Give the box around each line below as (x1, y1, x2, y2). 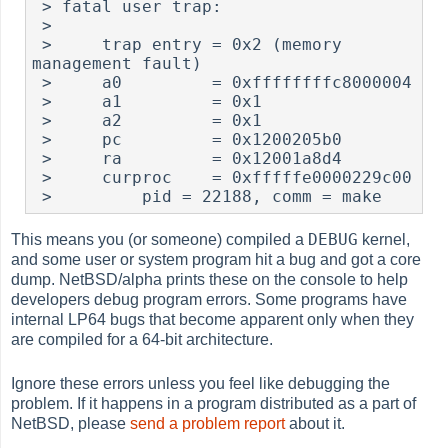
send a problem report (130, 415, 286, 433)
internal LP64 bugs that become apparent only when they (11, 311, 415, 329)
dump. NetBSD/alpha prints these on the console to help (11, 271, 409, 289)
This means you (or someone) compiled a (11, 231, 309, 249)
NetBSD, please (11, 415, 131, 433)
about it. (285, 415, 346, 433)
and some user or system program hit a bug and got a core (11, 251, 422, 269)
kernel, (358, 231, 411, 249)
